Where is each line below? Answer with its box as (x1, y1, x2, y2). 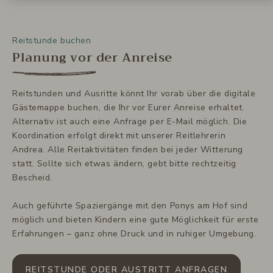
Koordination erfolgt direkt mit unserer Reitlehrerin (12, 129, 226, 141)
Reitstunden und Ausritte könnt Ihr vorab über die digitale (12, 87, 256, 99)
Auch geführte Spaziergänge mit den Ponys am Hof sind (12, 199, 248, 211)
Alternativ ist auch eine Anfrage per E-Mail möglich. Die (12, 115, 247, 127)
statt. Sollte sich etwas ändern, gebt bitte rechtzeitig (12, 157, 236, 169)
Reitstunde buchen (12, 34, 91, 46)
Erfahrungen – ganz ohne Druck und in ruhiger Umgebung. (12, 227, 257, 239)
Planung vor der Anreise (12, 46, 172, 68)
